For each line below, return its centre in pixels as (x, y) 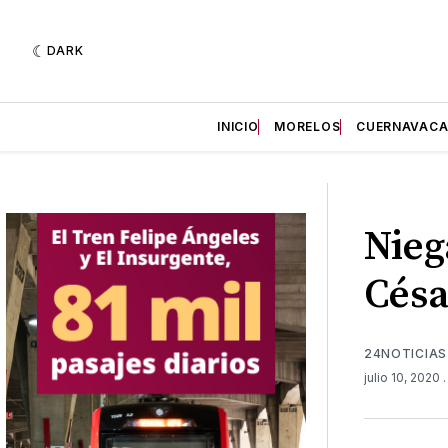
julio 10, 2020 (403, 377)
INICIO (238, 126)
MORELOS (307, 126)
